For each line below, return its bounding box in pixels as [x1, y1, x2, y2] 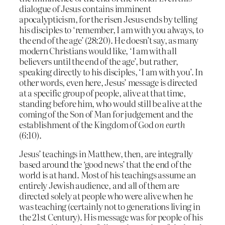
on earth [155, 118, 185, 131]
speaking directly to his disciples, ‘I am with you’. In [19, 65, 203, 78]
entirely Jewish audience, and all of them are [19, 179, 180, 192]
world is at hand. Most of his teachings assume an [19, 168, 196, 181]
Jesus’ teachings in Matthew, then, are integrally [19, 147, 193, 160]
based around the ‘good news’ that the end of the [19, 158, 191, 171]
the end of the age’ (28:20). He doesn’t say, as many [19, 33, 198, 46]
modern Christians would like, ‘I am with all [19, 44, 177, 57]
